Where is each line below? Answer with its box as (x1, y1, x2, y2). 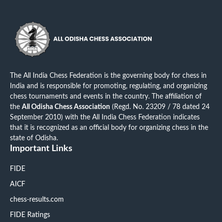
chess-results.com (10, 196, 64, 203)
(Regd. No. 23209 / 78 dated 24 (110, 103, 210, 111)
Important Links (10, 144, 72, 153)
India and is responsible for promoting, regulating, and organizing (10, 82, 207, 90)
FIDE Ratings (10, 211, 50, 219)
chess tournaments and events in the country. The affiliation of (10, 93, 202, 100)
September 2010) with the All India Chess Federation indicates (10, 113, 200, 121)
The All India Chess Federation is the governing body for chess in (10, 72, 207, 79)
